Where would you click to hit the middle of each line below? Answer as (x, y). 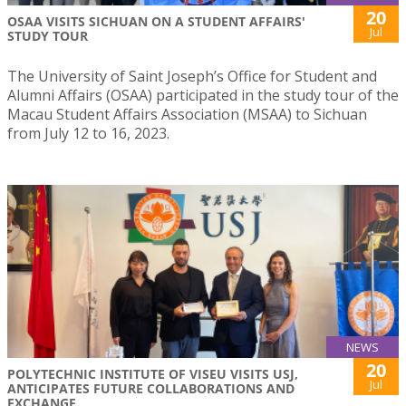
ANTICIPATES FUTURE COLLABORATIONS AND (151, 388)
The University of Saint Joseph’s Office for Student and (192, 77)
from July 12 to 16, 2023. (88, 134)
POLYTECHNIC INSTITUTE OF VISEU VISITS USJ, (153, 373)
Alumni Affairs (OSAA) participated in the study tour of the (203, 96)
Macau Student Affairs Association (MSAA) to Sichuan (187, 115)
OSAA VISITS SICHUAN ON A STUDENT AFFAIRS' (156, 22)
